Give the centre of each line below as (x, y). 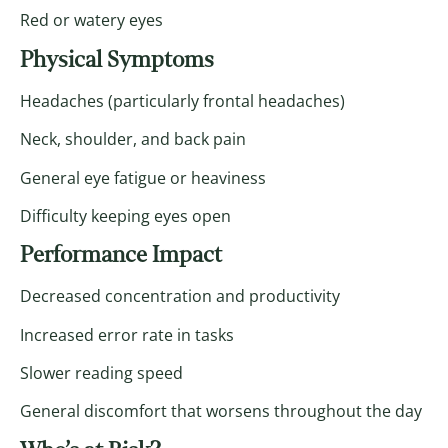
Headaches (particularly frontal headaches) (182, 100)
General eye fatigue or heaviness (143, 177)
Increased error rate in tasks (127, 334)
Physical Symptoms (117, 59)
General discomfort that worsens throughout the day (221, 411)
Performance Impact (121, 255)
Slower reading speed (101, 373)
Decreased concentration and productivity (180, 296)
